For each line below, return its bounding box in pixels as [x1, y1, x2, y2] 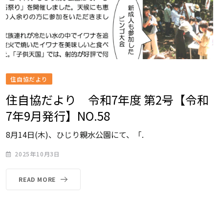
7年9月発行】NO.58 [6, 107, 110, 125]
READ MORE [19, 175, 56, 184]
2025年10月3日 [15, 150, 61, 158]
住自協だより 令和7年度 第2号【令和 [6, 91, 209, 109]
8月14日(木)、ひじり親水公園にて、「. [6, 129, 144, 141]
